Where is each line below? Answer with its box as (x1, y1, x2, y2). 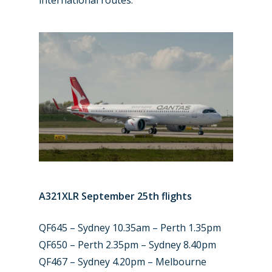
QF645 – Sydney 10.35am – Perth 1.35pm (39, 220, 221, 234)
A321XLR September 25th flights (39, 189, 192, 203)
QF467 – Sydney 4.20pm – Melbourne (39, 254, 206, 268)
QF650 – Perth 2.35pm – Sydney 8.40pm (39, 237, 216, 251)
